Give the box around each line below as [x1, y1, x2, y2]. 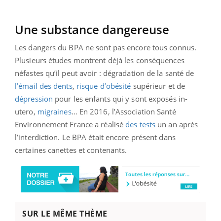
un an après [155, 119, 198, 130]
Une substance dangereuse [15, 21, 169, 38]
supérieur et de [131, 81, 185, 91]
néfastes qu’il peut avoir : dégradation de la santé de [15, 68, 194, 78]
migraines [37, 107, 72, 117]
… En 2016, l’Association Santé [71, 107, 176, 117]
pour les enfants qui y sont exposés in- [53, 94, 188, 104]
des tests [125, 119, 156, 130]
